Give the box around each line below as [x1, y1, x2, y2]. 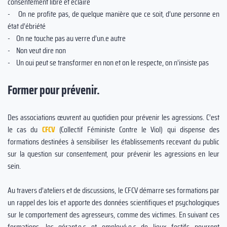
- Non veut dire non [8, 44, 66, 57]
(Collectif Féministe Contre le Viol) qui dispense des [55, 123, 220, 136]
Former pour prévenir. [8, 81, 100, 100]
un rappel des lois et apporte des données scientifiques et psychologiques [8, 196, 219, 209]
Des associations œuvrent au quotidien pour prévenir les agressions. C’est [8, 111, 219, 124]
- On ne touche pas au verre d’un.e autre [8, 32, 126, 45]
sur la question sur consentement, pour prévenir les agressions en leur [8, 147, 219, 160]
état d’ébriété [8, 20, 46, 32]
